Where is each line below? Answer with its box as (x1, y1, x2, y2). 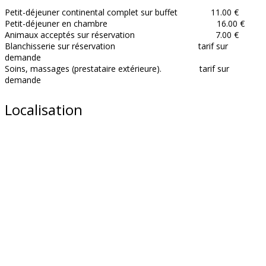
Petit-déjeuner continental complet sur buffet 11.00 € (5, 7, 239, 18)
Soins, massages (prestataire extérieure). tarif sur (5, 63, 229, 75)
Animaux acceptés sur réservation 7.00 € (5, 29, 239, 41)
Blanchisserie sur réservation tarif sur (5, 40, 228, 52)
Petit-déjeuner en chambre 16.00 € (5, 18, 245, 30)
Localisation (5, 100, 83, 120)
